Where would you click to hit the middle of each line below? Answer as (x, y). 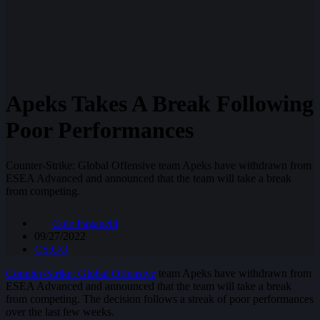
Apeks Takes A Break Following (160, 104)
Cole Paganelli (85, 223)
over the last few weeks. (60, 311)
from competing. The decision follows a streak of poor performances (160, 299)
